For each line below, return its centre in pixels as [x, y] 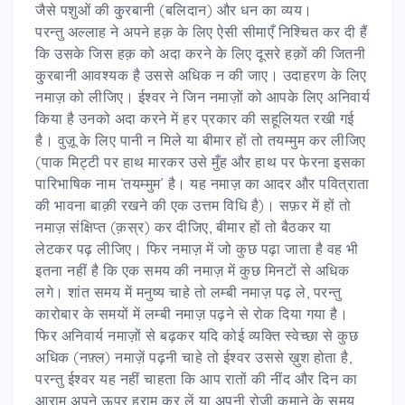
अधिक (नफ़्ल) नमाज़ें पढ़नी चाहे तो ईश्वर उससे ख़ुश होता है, [193, 357]
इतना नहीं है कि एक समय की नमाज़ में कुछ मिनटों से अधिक [192, 270]
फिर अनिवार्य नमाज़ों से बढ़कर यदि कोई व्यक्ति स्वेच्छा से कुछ [197, 335]
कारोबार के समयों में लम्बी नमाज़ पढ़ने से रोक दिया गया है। [192, 313]
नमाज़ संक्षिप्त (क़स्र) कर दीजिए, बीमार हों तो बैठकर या [184, 226]
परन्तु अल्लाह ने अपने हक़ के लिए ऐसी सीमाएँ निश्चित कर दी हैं [202, 31]
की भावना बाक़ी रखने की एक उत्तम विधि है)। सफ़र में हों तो [193, 205]
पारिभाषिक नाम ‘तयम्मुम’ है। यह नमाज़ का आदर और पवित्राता [202, 183]
